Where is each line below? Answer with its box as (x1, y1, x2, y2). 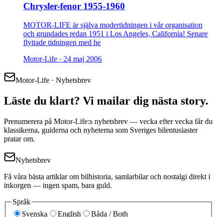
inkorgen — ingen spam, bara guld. (4, 181, 112, 189)
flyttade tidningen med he (23, 38, 101, 46)
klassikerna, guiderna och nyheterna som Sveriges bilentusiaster (4, 125, 198, 134)
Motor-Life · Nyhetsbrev (15, 76, 91, 84)
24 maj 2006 (63, 54, 102, 63)
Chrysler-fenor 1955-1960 (23, 1, 125, 12)
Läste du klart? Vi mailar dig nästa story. (4, 94, 208, 107)
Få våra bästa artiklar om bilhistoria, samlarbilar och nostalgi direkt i (4, 172, 210, 181)
